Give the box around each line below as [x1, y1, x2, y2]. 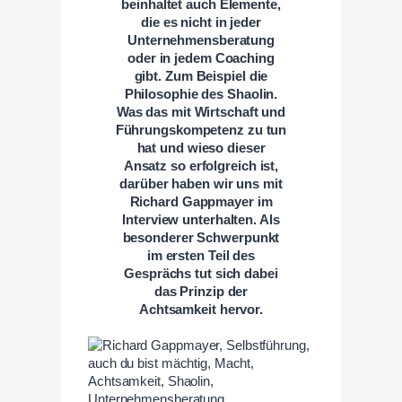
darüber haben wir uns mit [119, 176, 283, 191]
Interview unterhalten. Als [122, 212, 280, 227]
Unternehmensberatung [127, 32, 275, 48]
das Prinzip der [153, 284, 249, 299]
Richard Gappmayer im [129, 194, 273, 209]
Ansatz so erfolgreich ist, [123, 158, 279, 173]
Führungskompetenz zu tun [115, 122, 287, 137]
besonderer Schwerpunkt [122, 230, 280, 245]
